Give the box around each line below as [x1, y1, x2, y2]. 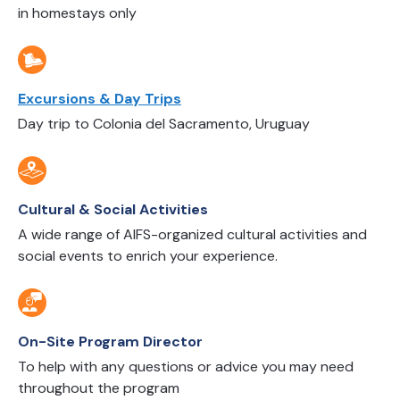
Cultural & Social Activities [18, 200, 208, 219]
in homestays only [18, 4, 137, 22]
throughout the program [18, 379, 179, 397]
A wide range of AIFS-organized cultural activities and [18, 225, 367, 244]
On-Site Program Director [18, 332, 203, 351]
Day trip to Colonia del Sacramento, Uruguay [18, 114, 310, 133]
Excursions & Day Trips [18, 89, 181, 108]
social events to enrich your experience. [18, 246, 278, 265]
